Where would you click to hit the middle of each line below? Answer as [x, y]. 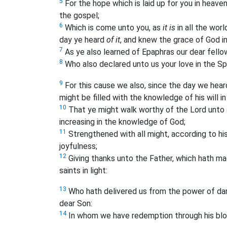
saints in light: [83, 170]
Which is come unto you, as [113, 28]
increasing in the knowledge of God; [122, 122]
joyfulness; [78, 146]
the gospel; [79, 16]
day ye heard [83, 40]
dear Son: [76, 204]
